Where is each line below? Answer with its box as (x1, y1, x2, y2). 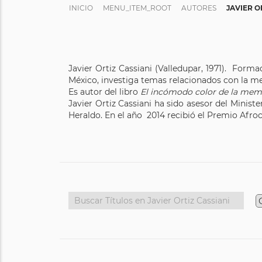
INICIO (69, 4, 93, 12)
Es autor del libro (68, 87, 140, 97)
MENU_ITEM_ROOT (103, 4, 171, 12)
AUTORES (181, 4, 216, 12)
